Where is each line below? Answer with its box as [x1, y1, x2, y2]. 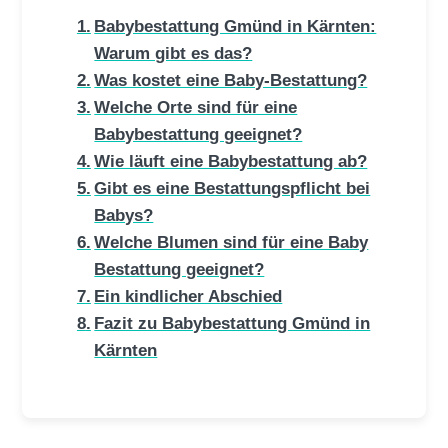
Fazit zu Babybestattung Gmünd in [94, 313, 371, 334]
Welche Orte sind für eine [94, 97, 298, 118]
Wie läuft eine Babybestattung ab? [94, 151, 368, 172]
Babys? [94, 205, 154, 226]
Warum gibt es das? [94, 43, 253, 64]
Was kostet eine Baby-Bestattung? [94, 70, 368, 91]
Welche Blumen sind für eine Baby [94, 232, 369, 253]
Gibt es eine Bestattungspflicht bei [94, 178, 371, 199]
